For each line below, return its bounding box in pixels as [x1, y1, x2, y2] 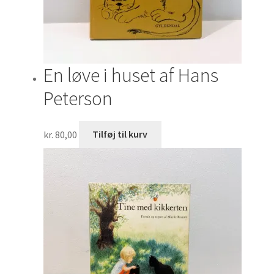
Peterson [43, 86, 113, 111]
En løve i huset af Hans [43, 63, 218, 88]
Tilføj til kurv [92, 128, 148, 141]
